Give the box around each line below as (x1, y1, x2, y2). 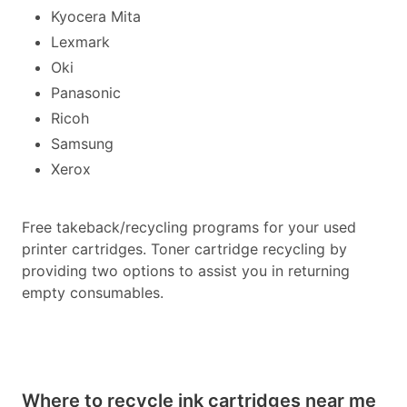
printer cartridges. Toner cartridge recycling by (22, 240, 347, 258)
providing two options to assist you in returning (22, 262, 350, 280)
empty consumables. (22, 283, 164, 302)
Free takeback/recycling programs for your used (22, 218, 356, 236)
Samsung (51, 134, 114, 153)
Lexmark (51, 33, 110, 51)
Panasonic (51, 84, 121, 102)
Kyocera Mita (51, 7, 141, 25)
